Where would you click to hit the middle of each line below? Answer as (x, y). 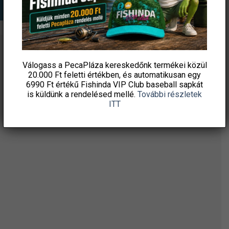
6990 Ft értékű (53, 85)
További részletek (170, 95)
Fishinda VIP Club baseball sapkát (142, 85)
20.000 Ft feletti (57, 75)
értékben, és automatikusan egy (143, 75)
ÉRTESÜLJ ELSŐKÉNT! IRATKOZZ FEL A (111, 58)
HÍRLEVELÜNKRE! (111, 71)
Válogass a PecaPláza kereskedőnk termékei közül (114, 65)
